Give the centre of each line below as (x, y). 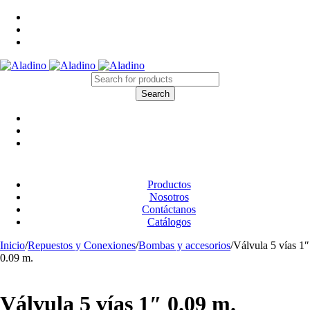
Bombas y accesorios (184, 245)
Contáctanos (169, 209)
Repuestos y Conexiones (82, 245)
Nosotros (169, 197)
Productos (169, 184)
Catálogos (169, 222)
